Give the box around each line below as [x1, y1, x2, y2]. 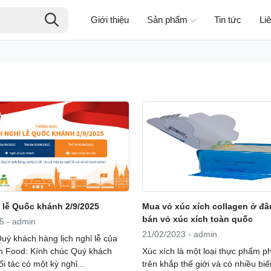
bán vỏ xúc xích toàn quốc [142, 214, 253, 224]
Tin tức [214, 15, 241, 25]
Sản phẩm [146, 15, 188, 25]
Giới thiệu [90, 15, 129, 25]
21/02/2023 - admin [142, 229, 217, 239]
